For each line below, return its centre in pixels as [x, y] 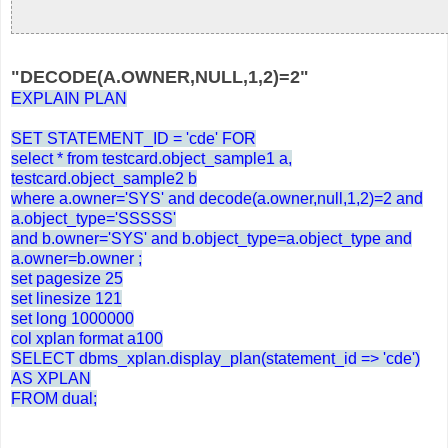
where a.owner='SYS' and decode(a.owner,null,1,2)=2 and [217, 199]
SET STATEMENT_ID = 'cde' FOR [133, 139]
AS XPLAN [51, 379]
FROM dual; [54, 399]
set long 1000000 [72, 319]
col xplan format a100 [87, 339]
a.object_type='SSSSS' [93, 219]
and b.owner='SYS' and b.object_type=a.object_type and [211, 239]
